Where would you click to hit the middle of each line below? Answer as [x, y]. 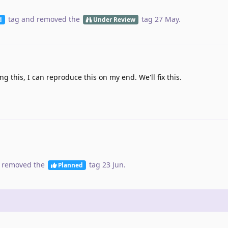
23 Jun [113, 165]
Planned [70, 165]
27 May [166, 19]
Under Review [114, 20]
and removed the [50, 19]
